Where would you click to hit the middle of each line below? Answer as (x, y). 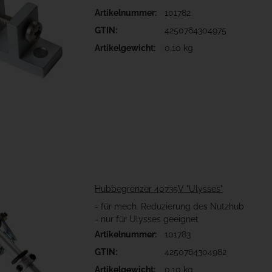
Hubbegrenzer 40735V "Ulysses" (159, 189)
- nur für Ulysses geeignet (147, 219)
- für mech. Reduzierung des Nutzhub (169, 207)
